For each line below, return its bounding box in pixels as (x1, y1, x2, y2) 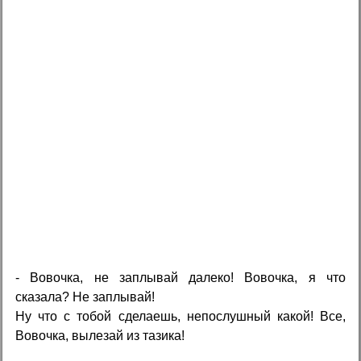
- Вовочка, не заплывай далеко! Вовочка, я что (15, 270, 346, 284)
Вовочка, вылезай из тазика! (15, 328, 185, 342)
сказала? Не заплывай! (15, 289, 156, 304)
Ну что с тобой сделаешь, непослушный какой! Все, (15, 309, 346, 323)
